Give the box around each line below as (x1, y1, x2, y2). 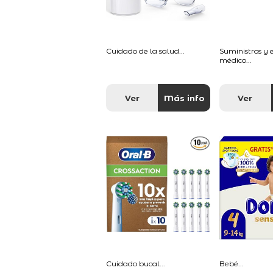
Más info (163, 93, 205, 104)
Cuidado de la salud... (106, 46, 185, 56)
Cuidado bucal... (106, 259, 166, 269)
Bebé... (219, 259, 244, 269)
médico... (219, 55, 252, 65)
